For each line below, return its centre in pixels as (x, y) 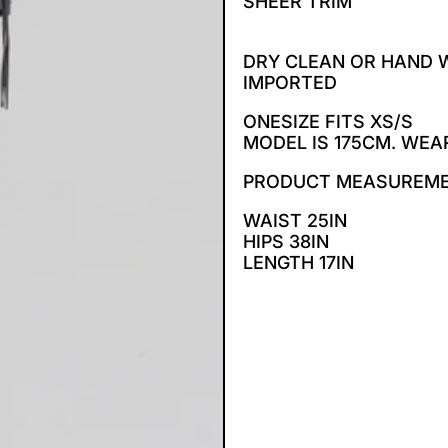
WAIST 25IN (297, 220)
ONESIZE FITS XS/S (330, 121)
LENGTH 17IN (300, 262)
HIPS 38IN (288, 241)
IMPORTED (292, 82)
